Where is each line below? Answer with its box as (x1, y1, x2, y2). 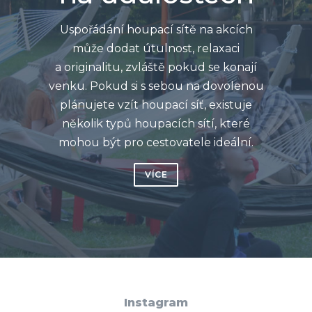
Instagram (124, 295, 188, 309)
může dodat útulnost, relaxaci (72, 41, 240, 55)
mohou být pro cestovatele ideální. (58, 135, 253, 149)
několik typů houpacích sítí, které (62, 116, 250, 130)
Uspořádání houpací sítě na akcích (59, 22, 253, 36)
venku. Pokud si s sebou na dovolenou (48, 79, 264, 93)
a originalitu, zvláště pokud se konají (55, 60, 257, 74)
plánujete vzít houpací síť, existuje (60, 97, 252, 111)
